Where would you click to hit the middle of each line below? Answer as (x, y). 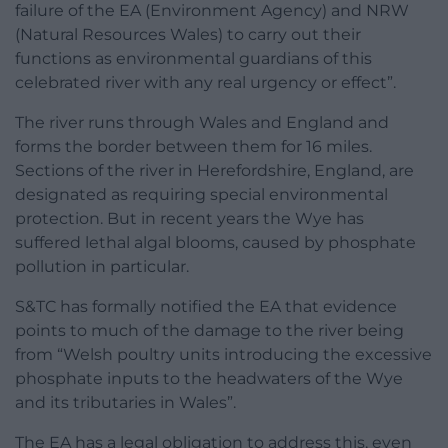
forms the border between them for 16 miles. (193, 146)
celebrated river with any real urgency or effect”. (205, 82)
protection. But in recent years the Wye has (189, 218)
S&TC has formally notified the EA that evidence (206, 306)
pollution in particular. (102, 266)
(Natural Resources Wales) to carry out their (188, 34)
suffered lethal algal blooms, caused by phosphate (215, 242)
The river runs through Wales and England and (202, 122)
